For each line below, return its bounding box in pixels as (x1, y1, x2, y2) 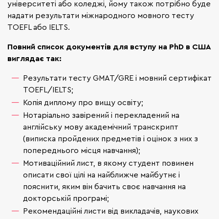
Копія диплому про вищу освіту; (23, 97, 143, 108)
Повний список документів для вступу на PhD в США (7, 42, 211, 52)
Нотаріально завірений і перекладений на (23, 110, 179, 120)
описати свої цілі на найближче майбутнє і (23, 170, 180, 180)
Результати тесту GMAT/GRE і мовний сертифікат (23, 73, 212, 83)
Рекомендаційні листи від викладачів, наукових (23, 206, 198, 216)
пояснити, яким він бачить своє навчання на (23, 181, 186, 192)
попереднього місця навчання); (23, 145, 140, 155)
